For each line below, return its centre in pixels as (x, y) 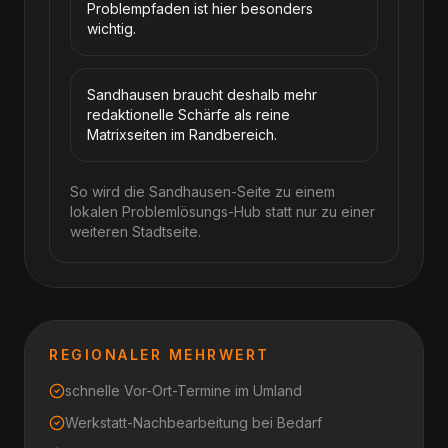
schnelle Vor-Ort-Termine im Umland (183, 390)
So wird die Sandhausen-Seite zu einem (202, 191)
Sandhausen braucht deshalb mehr (202, 94)
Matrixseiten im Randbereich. (182, 134)
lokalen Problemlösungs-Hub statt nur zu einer (222, 211)
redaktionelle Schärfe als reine (188, 114)
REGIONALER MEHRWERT (159, 354)
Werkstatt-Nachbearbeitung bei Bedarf (193, 422)
